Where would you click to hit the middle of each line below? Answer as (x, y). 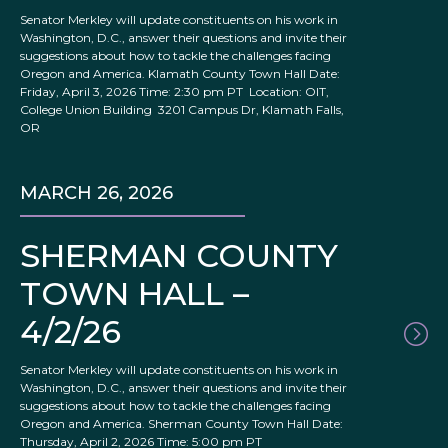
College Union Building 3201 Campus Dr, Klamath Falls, (182, 110)
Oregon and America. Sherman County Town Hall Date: (181, 424)
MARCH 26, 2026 (96, 193)
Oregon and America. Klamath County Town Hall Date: (180, 74)
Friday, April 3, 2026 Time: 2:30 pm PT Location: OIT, (174, 92)
